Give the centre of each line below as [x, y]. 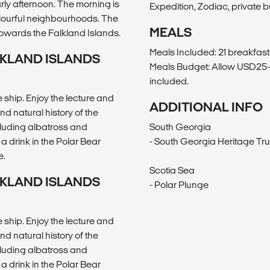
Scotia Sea [172, 170]
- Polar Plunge [179, 184]
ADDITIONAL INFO [206, 107]
